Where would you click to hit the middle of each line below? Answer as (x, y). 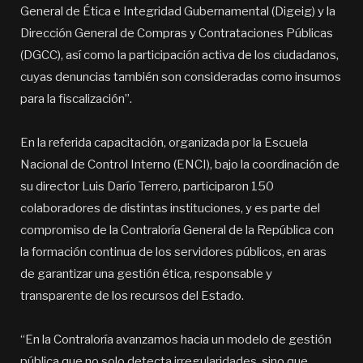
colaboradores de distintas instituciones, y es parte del (170, 208)
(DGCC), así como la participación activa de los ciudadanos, (179, 55)
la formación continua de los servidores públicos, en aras (173, 252)
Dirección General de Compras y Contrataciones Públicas (177, 33)
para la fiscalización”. (76, 99)
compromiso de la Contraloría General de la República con (177, 230)
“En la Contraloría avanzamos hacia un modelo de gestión (176, 340)
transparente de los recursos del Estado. (132, 296)
